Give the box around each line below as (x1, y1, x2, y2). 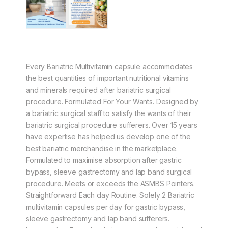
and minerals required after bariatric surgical (26, 85, 171, 94)
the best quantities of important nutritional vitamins (26, 73, 189, 82)
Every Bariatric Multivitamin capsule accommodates (26, 62, 193, 71)
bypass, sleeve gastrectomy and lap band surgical (26, 167, 192, 176)
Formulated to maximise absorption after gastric (26, 155, 182, 164)
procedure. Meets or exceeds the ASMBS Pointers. (26, 179, 195, 188)
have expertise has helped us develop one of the (26, 132, 191, 141)
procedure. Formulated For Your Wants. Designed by (26, 97, 199, 106)
